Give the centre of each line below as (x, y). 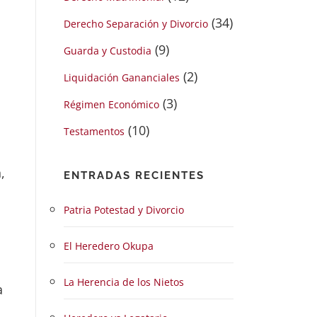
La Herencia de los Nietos (124, 282)
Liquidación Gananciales (122, 77)
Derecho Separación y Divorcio (136, 24)
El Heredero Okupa (109, 246)
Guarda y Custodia (108, 51)
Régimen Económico (111, 104)
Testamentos (94, 131)
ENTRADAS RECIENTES (134, 175)
